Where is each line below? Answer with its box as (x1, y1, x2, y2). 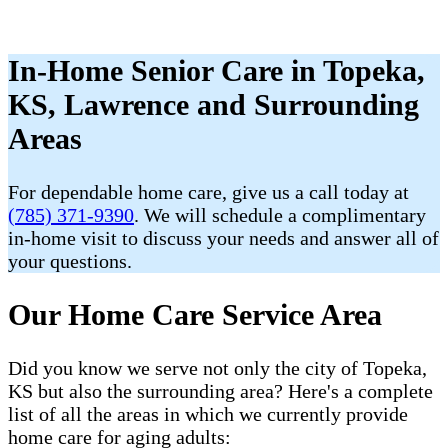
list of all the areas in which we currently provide (8, 402, 408, 425)
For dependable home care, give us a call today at (8, 181, 409, 204)
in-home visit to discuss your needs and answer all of (8, 227, 439, 250)
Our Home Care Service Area (8, 298, 382, 331)
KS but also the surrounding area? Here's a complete (8, 379, 433, 402)
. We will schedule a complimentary (134, 204, 426, 227)
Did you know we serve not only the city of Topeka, (8, 356, 427, 379)
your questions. (8, 250, 132, 273)
